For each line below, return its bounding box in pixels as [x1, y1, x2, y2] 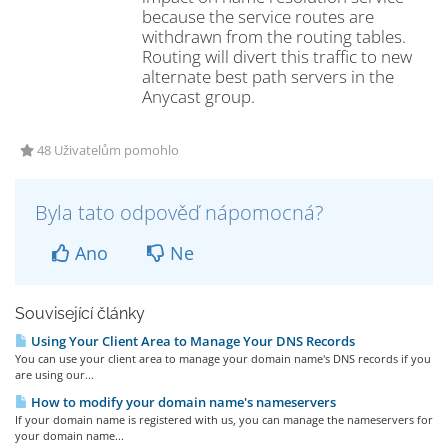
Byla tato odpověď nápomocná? [35, 199, 323, 226]
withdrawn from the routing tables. [142, 25, 410, 48]
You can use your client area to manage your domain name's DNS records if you [15, 351, 431, 366]
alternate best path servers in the [142, 65, 394, 88]
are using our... [15, 367, 94, 382]
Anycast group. [142, 85, 255, 108]
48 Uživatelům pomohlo [34, 142, 179, 159]
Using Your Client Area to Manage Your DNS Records [28, 332, 355, 350]
